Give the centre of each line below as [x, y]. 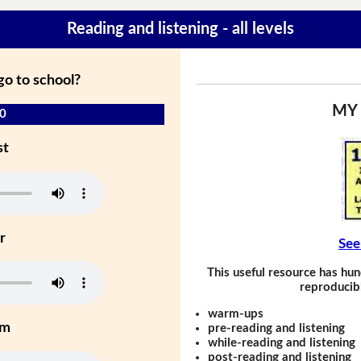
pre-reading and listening [277, 328]
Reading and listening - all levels [180, 29]
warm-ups [236, 313]
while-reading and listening [282, 342]
